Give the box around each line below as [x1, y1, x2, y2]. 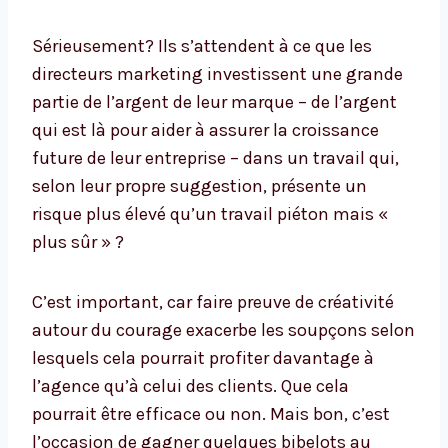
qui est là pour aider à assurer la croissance [32, 119, 379, 142]
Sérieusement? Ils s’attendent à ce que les [32, 35, 372, 58]
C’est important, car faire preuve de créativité [32, 291, 394, 314]
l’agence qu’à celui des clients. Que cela [32, 375, 349, 398]
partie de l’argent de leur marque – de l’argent [32, 91, 397, 114]
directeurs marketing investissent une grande [32, 63, 403, 86]
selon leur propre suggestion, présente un [32, 175, 367, 198]
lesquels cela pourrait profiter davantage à [32, 347, 374, 370]
